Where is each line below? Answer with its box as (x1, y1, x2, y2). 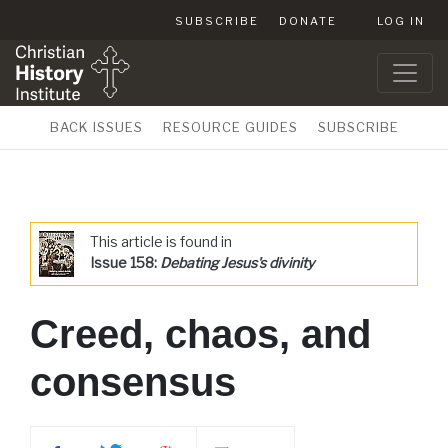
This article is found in (90, 233, 232, 250)
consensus (30, 360, 236, 404)
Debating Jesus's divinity (160, 254, 314, 271)
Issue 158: (90, 254, 160, 271)
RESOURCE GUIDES (162, 119, 298, 135)
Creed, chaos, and (30, 312, 371, 356)
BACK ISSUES (49, 119, 143, 135)
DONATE (279, 14, 337, 28)
